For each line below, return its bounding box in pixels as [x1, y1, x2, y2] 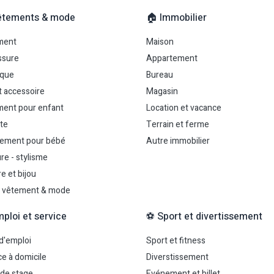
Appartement [146, 52, 198, 65]
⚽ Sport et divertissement [146, 209, 262, 224]
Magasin [146, 85, 178, 98]
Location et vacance [146, 102, 221, 114]
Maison [146, 35, 174, 48]
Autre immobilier [146, 135, 210, 147]
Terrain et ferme [146, 118, 209, 131]
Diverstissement [146, 251, 209, 264]
